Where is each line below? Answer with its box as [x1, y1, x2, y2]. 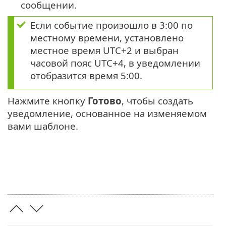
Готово [88, 94, 122, 107]
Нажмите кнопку [8, 94, 88, 107]
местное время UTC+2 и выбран [30, 43, 179, 56]
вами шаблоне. [8, 119, 78, 132]
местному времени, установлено [30, 31, 184, 44]
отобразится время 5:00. [30, 69, 142, 82]
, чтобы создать [122, 94, 193, 107]
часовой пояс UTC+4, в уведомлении [30, 56, 200, 69]
